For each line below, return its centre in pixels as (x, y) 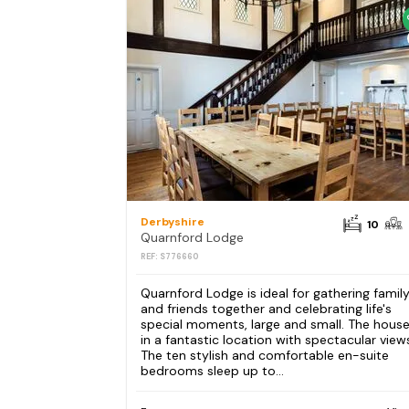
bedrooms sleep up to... (212, 371)
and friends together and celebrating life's (266, 309)
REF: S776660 (169, 257)
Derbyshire (172, 222)
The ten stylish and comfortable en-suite (264, 356)
